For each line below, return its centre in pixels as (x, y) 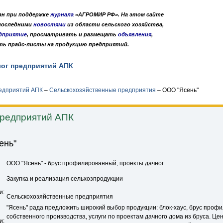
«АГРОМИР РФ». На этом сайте (119, 14)
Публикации (112, 66)
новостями (50, 24)
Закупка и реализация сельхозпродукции (65, 179)
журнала (62, 14)
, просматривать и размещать (72, 34)
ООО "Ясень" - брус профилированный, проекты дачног (85, 163)
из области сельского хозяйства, (115, 24)
